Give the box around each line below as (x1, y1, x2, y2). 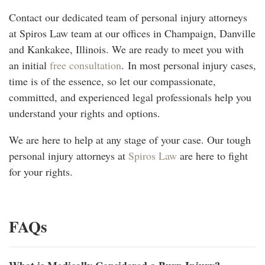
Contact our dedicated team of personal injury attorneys (9, 9, 247, 24)
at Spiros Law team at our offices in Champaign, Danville (9, 25, 256, 40)
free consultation (50, 57, 121, 72)
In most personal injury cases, (128, 57, 256, 72)
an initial (9, 57, 50, 72)
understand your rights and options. (9, 105, 160, 120)
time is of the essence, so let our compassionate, (9, 73, 216, 88)
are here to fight (177, 148, 248, 163)
